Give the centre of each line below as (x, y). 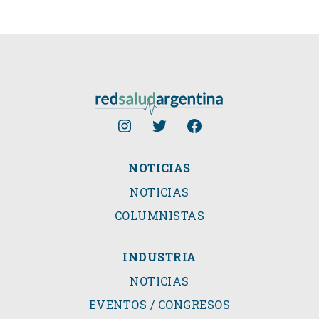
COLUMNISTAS (159, 216)
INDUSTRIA (159, 257)
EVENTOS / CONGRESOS (159, 305)
